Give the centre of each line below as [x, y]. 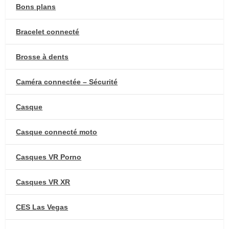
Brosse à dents [42, 56]
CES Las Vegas [42, 207]
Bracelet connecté [48, 31]
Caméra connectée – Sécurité [67, 82]
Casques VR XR [43, 182]
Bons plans [36, 6]
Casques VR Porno [49, 157]
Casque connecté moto [57, 132]
